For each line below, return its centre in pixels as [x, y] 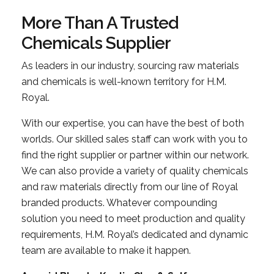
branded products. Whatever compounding [119, 202]
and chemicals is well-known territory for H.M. [124, 81]
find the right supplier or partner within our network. [135, 155]
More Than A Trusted [100, 23]
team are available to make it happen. [106, 250]
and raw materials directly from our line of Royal [130, 187]
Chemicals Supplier [96, 43]
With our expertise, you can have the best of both [133, 123]
